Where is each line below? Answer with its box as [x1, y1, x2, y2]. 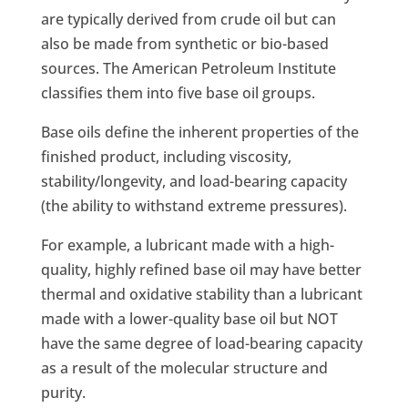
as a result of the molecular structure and [40, 358, 328, 379]
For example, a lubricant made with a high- [40, 235, 334, 256]
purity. [40, 382, 86, 403]
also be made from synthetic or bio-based [40, 34, 329, 55]
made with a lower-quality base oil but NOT [40, 309, 338, 330]
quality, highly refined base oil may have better [40, 260, 362, 280]
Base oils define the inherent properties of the [40, 122, 359, 143]
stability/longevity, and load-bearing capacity [40, 171, 347, 192]
